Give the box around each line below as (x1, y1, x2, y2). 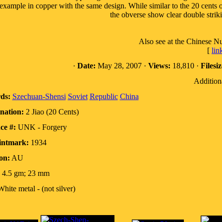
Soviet (67, 92, 88, 101)
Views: (148, 61, 170, 70)
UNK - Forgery (15, 123, 67, 131)
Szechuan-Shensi (12, 92, 66, 101)
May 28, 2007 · (95, 61, 148, 70)
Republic (89, 92, 118, 101)
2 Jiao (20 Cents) (23, 108, 79, 116)
